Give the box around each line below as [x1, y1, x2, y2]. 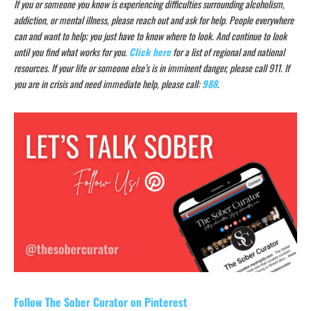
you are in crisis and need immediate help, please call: [14, 76, 202, 92]
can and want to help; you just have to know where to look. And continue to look [14, 28, 287, 44]
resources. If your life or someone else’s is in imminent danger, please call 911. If [14, 60, 289, 76]
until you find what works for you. [14, 44, 129, 60]
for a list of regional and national [171, 44, 285, 60]
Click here [129, 44, 171, 60]
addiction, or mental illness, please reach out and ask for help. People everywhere [14, 12, 294, 28]
